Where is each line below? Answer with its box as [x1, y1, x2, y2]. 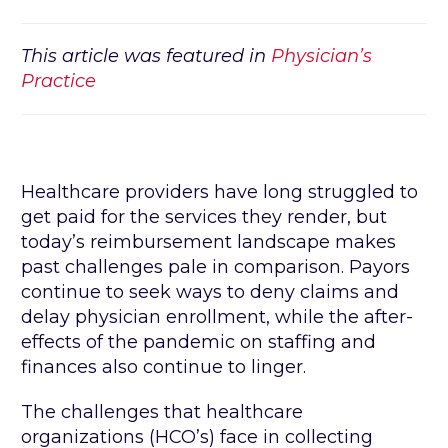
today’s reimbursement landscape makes [21, 231, 396, 254]
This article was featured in [21, 45, 271, 68]
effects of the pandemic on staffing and [21, 331, 376, 354]
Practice [21, 70, 101, 93]
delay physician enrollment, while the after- [21, 306, 413, 329]
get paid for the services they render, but [21, 206, 387, 229]
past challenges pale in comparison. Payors [21, 256, 410, 279]
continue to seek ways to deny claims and [21, 281, 399, 304]
